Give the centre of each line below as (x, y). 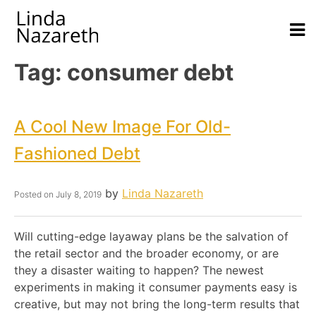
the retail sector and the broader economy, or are (146, 253)
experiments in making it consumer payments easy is (156, 287)
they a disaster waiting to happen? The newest (139, 270)
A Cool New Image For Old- (122, 127)
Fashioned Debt (77, 154)
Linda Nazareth (163, 193)
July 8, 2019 (79, 194)
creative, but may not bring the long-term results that (157, 304)
